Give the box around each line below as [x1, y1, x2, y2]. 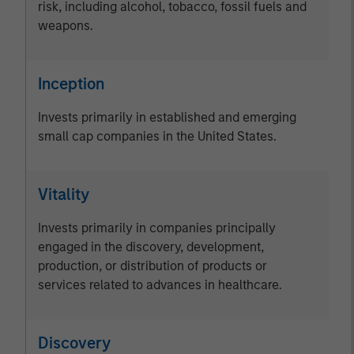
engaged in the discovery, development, [38, 239, 264, 254]
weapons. [38, 18, 93, 33]
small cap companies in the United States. [38, 129, 277, 144]
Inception [38, 74, 104, 93]
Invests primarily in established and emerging [38, 110, 296, 125]
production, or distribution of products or [38, 258, 267, 273]
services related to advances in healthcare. [38, 277, 282, 292]
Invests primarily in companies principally [38, 220, 276, 235]
